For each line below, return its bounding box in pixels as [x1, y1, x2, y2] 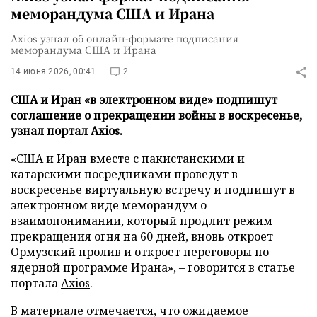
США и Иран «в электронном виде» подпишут [11, 92, 277, 108]
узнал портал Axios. [11, 123, 122, 139]
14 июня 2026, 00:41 [11, 67, 96, 76]
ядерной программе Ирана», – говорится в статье [11, 260, 295, 275]
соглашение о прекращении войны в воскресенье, [11, 108, 302, 123]
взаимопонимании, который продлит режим [11, 213, 272, 229]
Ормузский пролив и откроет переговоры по [11, 244, 269, 260]
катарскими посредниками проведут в [11, 166, 238, 182]
